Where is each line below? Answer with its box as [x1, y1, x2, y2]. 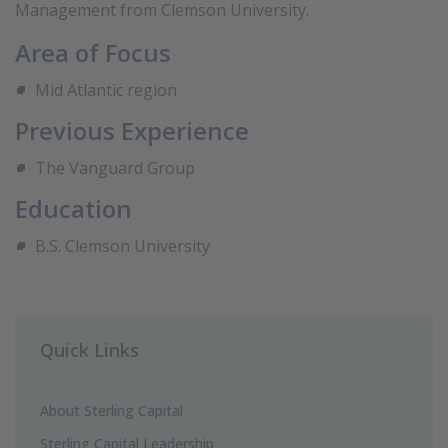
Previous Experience [15, 114, 249, 147]
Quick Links [40, 338, 139, 362]
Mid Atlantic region [35, 79, 177, 101]
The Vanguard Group [35, 157, 195, 179]
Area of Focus [15, 36, 171, 69]
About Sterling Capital [40, 401, 183, 420]
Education [15, 192, 132, 225]
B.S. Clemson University [35, 235, 210, 257]
